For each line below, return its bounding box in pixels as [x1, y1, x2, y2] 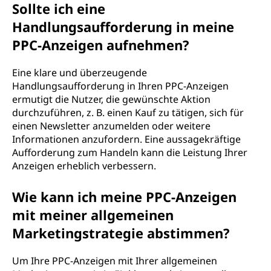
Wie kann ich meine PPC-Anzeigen [12, 188, 237, 206]
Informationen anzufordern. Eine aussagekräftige [12, 132, 241, 146]
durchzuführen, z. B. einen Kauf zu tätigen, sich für [12, 106, 244, 119]
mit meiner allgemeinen [12, 206, 174, 224]
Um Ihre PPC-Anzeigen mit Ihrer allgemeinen [12, 254, 217, 267]
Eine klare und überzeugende [12, 66, 147, 79]
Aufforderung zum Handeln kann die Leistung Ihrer [12, 146, 247, 159]
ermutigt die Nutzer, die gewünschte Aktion [12, 93, 211, 106]
